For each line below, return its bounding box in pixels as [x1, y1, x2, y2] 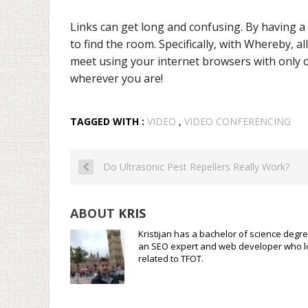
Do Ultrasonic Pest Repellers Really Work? [100, 159, 289, 173]
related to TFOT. [138, 252, 203, 265]
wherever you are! [70, 70, 166, 86]
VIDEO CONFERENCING [184, 114, 291, 128]
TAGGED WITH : [70, 114, 147, 128]
